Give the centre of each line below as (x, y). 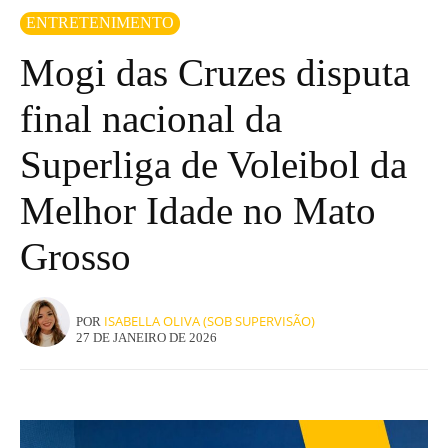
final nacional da (151, 118)
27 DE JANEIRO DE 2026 (146, 337)
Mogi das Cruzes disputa (215, 72)
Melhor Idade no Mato (198, 210)
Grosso (75, 256)
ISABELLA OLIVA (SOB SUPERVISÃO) (209, 321)
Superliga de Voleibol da (213, 164)
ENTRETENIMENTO (100, 22)
